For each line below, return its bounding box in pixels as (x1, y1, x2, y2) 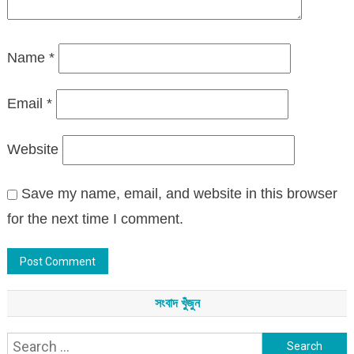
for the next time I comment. (6, 210, 183, 227)
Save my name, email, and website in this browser (21, 185, 337, 201)
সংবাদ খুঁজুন (154, 296, 200, 310)
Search (261, 336, 307, 352)
